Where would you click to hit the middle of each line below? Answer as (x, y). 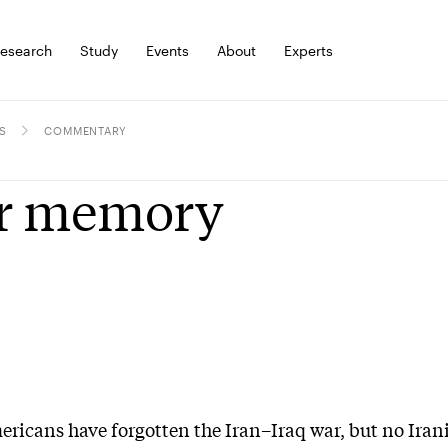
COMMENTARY (86, 130)
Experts (309, 50)
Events (168, 50)
